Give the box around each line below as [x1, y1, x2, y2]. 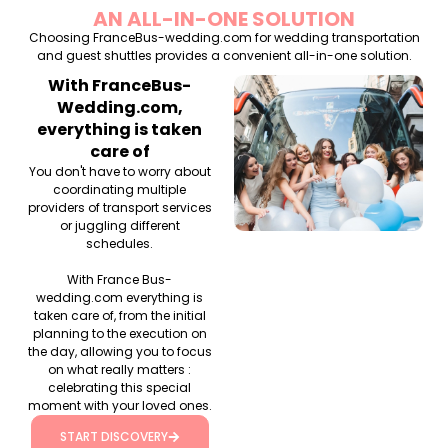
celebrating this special [48, 378, 191, 396]
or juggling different [59, 216, 180, 234]
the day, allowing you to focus [27, 342, 212, 360]
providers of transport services [27, 198, 212, 216]
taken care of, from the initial [33, 306, 206, 324]
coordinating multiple [53, 180, 186, 198]
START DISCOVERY [59, 427, 168, 445]
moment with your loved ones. [27, 396, 212, 414]
